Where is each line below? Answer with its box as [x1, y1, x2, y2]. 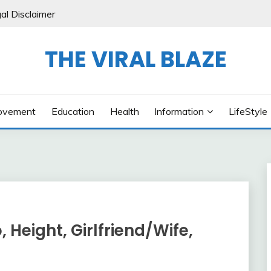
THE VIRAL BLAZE [44, 44, 227, 75]
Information [154, 105, 204, 117]
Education [51, 105, 94, 117]
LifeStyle [228, 105, 267, 117]
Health [109, 105, 139, 117]
